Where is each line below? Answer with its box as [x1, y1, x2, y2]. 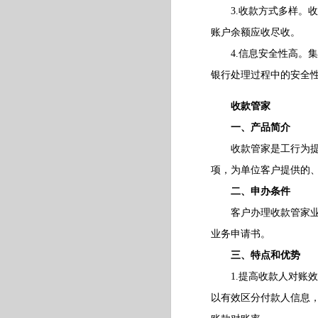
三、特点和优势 [230, 250, 300, 261]
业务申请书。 [210, 229, 270, 239]
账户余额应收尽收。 [210, 27, 300, 38]
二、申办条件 [230, 186, 290, 197]
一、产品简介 [230, 122, 290, 133]
